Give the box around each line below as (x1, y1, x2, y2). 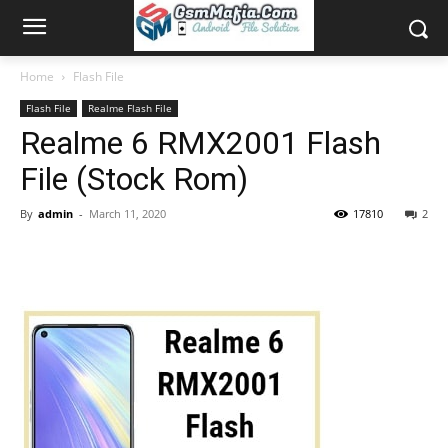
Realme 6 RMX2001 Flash (20, 124, 381, 162)
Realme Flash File (88, 101, 172, 115)
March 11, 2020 (89, 206, 166, 221)
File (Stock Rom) (20, 160, 248, 198)
